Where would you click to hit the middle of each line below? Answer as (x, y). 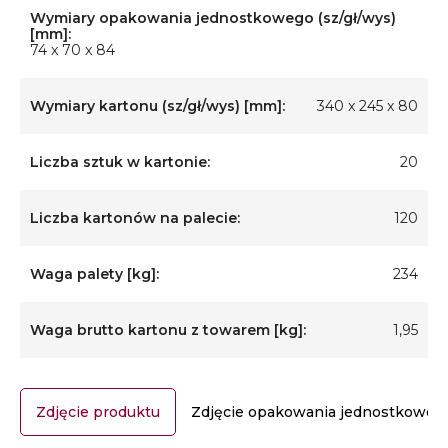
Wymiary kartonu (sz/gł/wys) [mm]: (157, 106)
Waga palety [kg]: (94, 274)
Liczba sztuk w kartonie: (120, 162)
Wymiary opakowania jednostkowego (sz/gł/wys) (213, 18)
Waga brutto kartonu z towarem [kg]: (168, 330)
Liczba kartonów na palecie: (135, 218)
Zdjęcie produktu (98, 412)
